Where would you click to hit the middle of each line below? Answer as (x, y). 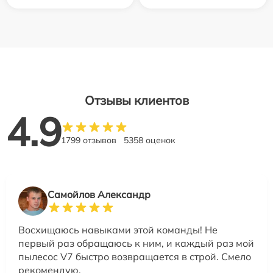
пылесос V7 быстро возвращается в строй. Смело (135, 257)
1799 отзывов (89, 140)
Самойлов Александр (99, 194)
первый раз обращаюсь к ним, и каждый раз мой (136, 243)
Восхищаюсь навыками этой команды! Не (118, 230)
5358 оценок (150, 140)
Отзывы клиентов (136, 100)
